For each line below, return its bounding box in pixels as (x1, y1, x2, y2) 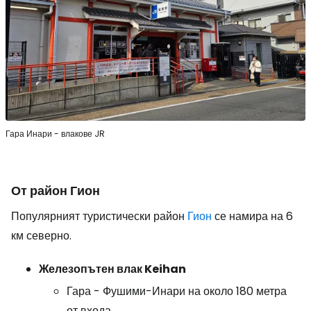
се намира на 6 (212, 208, 293, 224)
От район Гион (11, 181, 100, 199)
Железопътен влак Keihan (39, 260, 186, 277)
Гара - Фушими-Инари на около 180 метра (67, 283, 287, 299)
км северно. (11, 227, 72, 244)
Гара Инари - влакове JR (6, 127, 105, 140)
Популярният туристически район (11, 208, 187, 224)
